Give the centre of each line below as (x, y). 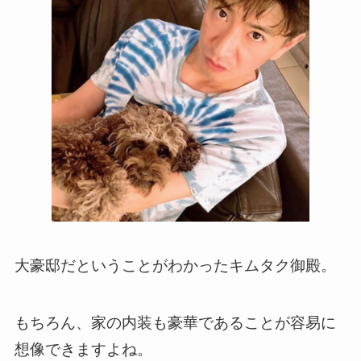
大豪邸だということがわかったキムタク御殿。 (175, 265)
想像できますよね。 (83, 349)
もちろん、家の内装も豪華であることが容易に (175, 322)
